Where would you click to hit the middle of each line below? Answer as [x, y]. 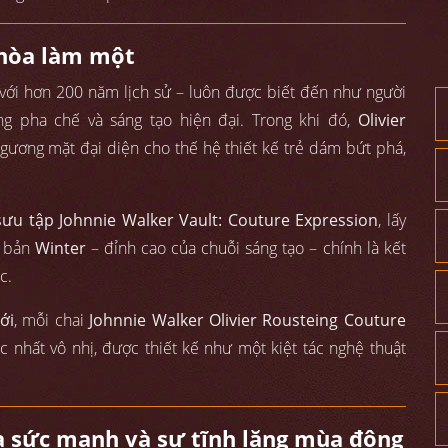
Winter [60, 248]
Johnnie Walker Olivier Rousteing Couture [247, 320]
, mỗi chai [51, 320]
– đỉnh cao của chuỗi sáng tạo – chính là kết [245, 248]
